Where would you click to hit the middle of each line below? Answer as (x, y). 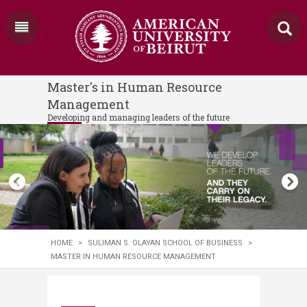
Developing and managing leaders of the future (138, 117)
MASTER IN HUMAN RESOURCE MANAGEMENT (133, 256)
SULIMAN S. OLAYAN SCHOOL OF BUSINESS (165, 243)
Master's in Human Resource (135, 87)
